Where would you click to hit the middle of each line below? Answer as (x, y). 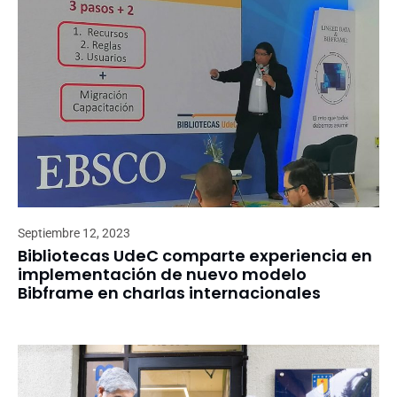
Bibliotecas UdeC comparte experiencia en (195, 256)
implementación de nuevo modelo (162, 275)
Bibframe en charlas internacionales (169, 293)
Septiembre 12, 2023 (74, 234)
